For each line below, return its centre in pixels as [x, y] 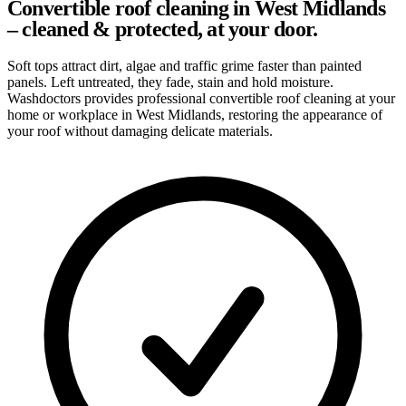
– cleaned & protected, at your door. [163, 29]
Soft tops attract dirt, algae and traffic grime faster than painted [184, 65]
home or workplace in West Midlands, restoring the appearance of [195, 114]
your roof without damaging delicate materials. [140, 130]
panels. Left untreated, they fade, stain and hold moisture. [170, 82]
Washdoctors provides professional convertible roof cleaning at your [201, 98]
